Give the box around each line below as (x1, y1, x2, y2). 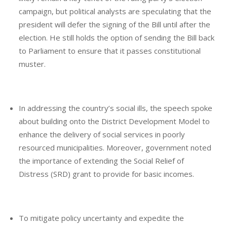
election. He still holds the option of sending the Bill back (19, 32, 215, 43)
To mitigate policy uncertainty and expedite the (19, 212, 184, 223)
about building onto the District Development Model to (19, 116, 210, 126)
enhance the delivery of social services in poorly (19, 129, 185, 139)
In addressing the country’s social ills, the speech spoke (19, 102, 213, 113)
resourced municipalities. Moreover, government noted (19, 142, 212, 153)
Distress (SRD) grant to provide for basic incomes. (19, 168, 195, 179)
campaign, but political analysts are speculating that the (19, 6, 212, 16)
